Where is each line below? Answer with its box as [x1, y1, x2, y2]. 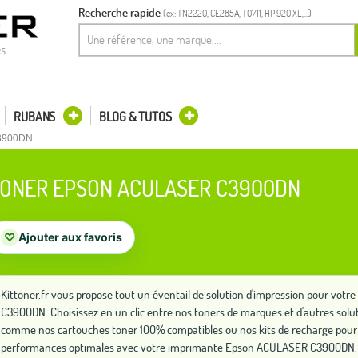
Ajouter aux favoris [18, 230, 122, 244]
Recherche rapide [78, 5, 161, 20]
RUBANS [14, 109, 56, 125]
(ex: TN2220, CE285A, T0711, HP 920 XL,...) [163, 7, 312, 19]
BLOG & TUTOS [99, 109, 172, 125]
